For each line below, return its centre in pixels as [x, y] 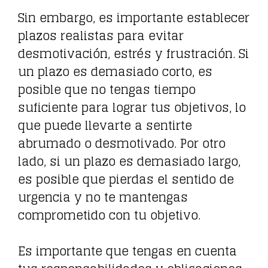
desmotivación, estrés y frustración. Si [133, 54]
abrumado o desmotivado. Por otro [122, 143]
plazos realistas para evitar [101, 36]
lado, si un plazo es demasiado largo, [129, 161]
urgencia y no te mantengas [103, 197]
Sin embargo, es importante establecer [134, 18]
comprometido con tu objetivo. [109, 215]
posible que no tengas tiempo [107, 89]
